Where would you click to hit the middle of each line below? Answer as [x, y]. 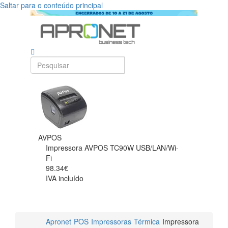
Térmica [147, 222]
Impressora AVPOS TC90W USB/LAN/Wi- [112, 148]
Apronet [59, 222]
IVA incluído [65, 178]
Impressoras [111, 222]
